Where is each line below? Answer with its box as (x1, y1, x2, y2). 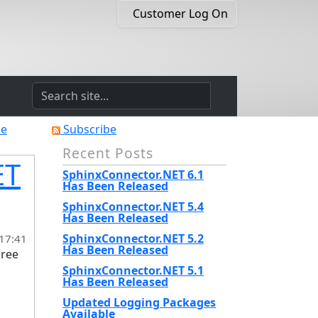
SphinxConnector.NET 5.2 (62, 231, 204, 246)
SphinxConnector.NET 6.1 (62, 167, 204, 182)
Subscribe (60, 121, 116, 137)
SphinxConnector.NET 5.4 (62, 199, 204, 214)
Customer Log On (133, 6, 228, 21)
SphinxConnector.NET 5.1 (62, 263, 204, 278)
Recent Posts (62, 143, 153, 163)
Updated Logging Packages (62, 295, 216, 310)
